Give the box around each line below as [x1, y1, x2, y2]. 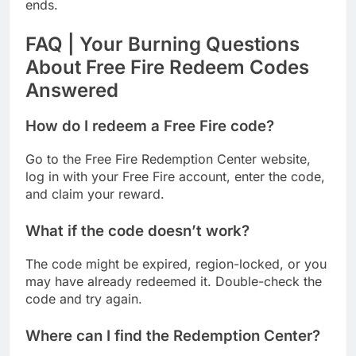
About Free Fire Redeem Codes [25, 55, 309, 79]
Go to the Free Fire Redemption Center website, [25, 151, 311, 168]
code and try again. [25, 290, 142, 307]
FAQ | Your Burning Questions [25, 32, 300, 56]
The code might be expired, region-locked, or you [25, 255, 327, 272]
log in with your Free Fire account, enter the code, [25, 168, 325, 185]
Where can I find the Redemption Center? [25, 326, 320, 345]
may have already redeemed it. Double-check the [25, 273, 322, 289]
